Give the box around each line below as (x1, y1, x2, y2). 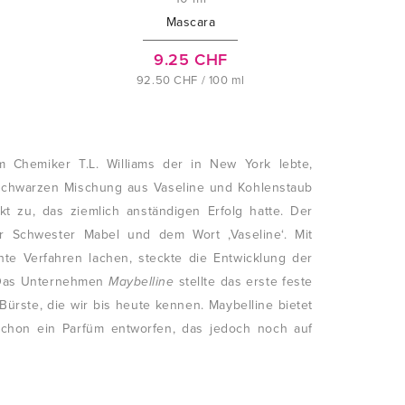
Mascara (165, 14, 216, 30)
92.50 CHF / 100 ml (136, 73, 246, 88)
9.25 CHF (154, 50, 228, 70)
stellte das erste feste (174, 274, 313, 289)
